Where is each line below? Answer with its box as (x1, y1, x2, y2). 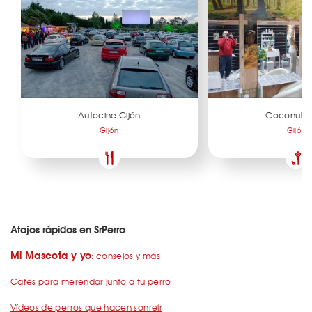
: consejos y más (91, 249, 160, 263)
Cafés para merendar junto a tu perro (10, 275, 171, 288)
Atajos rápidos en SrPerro (10, 221, 125, 237)
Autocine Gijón (77, 109, 141, 122)
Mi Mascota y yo (10, 247, 92, 263)
